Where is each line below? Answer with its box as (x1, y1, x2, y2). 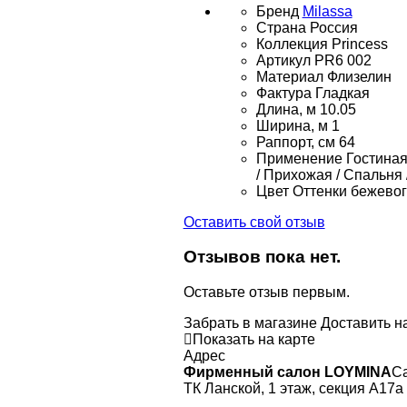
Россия (309, 19, 358, 35)
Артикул (255, 52, 311, 68)
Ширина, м (255, 117, 328, 134)
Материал (255, 68, 323, 84)
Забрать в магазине (183, 315, 317, 332)
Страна (255, 19, 306, 35)
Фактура (255, 84, 312, 101)
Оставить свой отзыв (183, 213, 325, 230)
